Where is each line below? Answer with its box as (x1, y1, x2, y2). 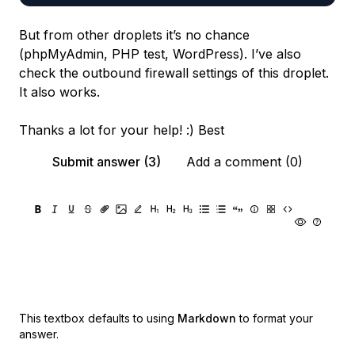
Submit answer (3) (52, 154, 161, 170)
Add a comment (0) (186, 154, 303, 170)
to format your (239, 311, 313, 325)
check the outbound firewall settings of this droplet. (19, 65, 329, 81)
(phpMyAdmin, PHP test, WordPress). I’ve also (19, 46, 301, 62)
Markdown (177, 311, 236, 325)
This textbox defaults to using (19, 311, 174, 325)
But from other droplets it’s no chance (19, 27, 250, 43)
